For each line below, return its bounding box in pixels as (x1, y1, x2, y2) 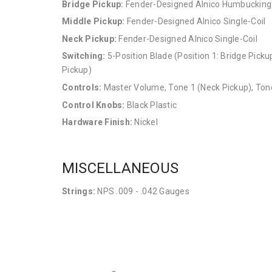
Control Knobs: (62, 100, 125, 110)
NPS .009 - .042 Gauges (95, 186, 189, 197)
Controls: (62, 83, 102, 93)
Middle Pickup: (62, 16, 125, 27)
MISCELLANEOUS (62, 160, 179, 177)
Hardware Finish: (62, 117, 132, 127)
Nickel (132, 117, 158, 127)
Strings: (62, 186, 95, 197)
